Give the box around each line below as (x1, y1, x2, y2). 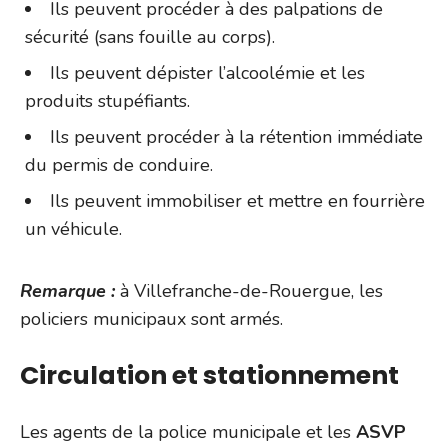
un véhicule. (25, 216, 122, 241)
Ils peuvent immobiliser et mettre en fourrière (50, 188, 425, 213)
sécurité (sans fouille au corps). (25, 24, 275, 49)
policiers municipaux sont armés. (20, 306, 283, 331)
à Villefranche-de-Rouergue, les (120, 278, 383, 303)
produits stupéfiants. (25, 88, 190, 113)
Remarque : (20, 278, 120, 303)
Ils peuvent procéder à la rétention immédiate (50, 124, 423, 149)
